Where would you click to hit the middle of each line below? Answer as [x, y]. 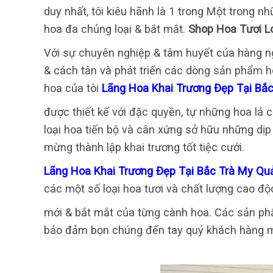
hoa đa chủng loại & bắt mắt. [116, 29]
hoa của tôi [73, 88]
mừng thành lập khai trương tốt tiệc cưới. [144, 147]
